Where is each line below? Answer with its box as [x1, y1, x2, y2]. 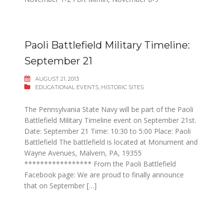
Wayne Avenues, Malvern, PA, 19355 [24, 148, 142, 158]
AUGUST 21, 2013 [35, 75, 79, 82]
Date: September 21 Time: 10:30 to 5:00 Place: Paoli [24, 126, 191, 136]
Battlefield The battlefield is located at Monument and [24, 137, 198, 147]
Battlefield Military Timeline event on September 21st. [24, 115, 196, 125]
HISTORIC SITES [101, 84, 144, 91]
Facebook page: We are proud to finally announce [24, 170, 184, 179]
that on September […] [24, 181, 97, 190]
